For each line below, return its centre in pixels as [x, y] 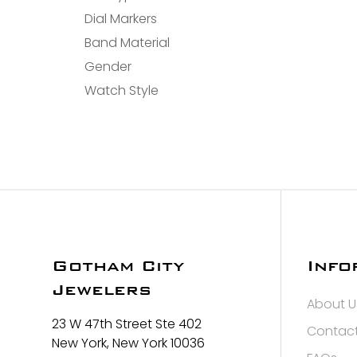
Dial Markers [121, 19]
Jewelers [102, 290]
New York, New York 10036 [128, 343]
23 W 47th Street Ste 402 [127, 324]
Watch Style [122, 90]
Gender [108, 67]
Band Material [127, 43]
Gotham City [118, 266]
